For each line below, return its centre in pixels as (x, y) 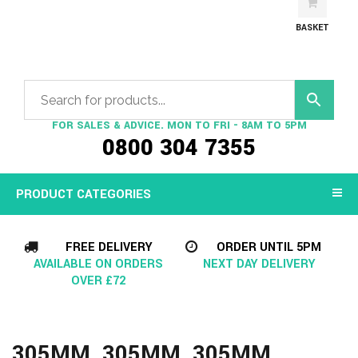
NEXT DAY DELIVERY (260, 264)
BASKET (312, 28)
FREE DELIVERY (109, 247)
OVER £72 (99, 281)
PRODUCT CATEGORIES (84, 194)
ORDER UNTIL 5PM (268, 247)
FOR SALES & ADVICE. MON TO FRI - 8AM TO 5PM (179, 125)
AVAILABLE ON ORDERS (99, 264)
